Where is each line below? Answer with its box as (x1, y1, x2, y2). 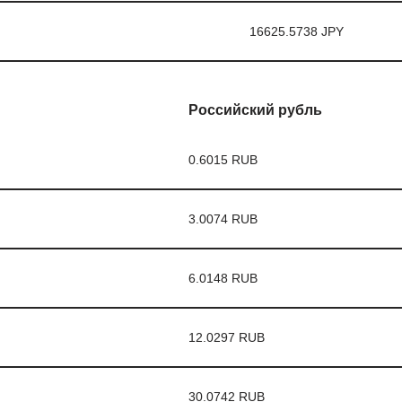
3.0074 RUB (188, 212, 258, 226)
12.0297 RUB (188, 330, 265, 345)
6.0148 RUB (188, 271, 258, 285)
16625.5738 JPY (249, 24, 344, 39)
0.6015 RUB (188, 153, 258, 167)
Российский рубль (188, 102, 322, 118)
